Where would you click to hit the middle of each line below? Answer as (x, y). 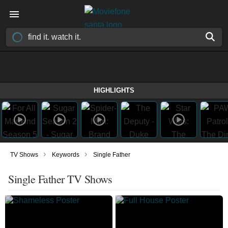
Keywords (66, 155)
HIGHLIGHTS (114, 90)
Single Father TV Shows (60, 179)
